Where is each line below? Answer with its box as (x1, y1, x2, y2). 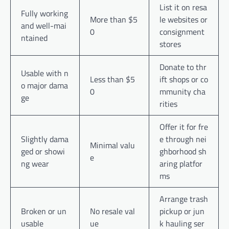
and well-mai (21, 19, 66, 32)
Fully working (21, 7, 68, 19)
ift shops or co (159, 73, 208, 85)
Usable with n (21, 66, 68, 79)
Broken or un (21, 204, 66, 217)
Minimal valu (90, 139, 135, 151)
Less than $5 (90, 73, 135, 85)
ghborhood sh (159, 145, 207, 157)
